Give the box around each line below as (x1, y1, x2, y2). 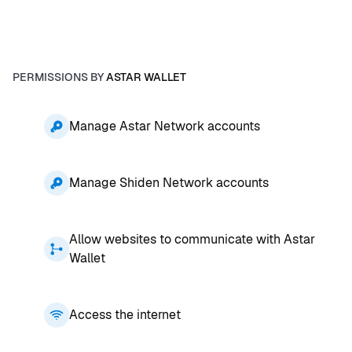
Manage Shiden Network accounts (69, 174, 269, 191)
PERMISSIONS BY (13, 69, 106, 84)
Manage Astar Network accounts (69, 117, 260, 134)
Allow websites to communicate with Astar (69, 230, 315, 247)
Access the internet (69, 306, 181, 323)
